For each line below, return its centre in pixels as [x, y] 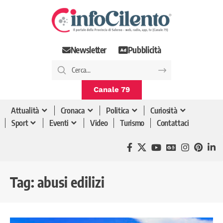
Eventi [59, 123]
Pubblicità [144, 50]
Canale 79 [111, 89]
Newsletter [89, 50]
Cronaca [73, 111]
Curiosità [164, 111]
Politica [118, 111]
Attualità [25, 111]
